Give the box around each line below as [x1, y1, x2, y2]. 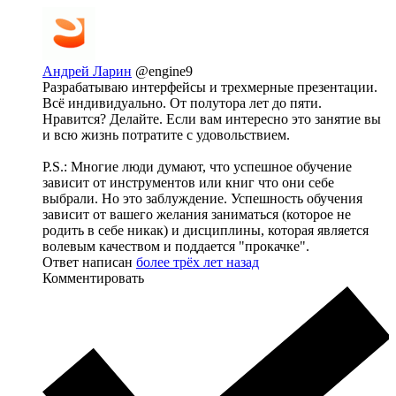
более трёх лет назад [136, 254, 259, 270]
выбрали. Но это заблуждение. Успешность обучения [42, 190, 362, 206]
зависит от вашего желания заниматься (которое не [42, 206, 351, 222]
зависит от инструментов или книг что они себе [42, 174, 334, 190]
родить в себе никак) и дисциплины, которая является [42, 222, 369, 238]
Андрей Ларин [42, 63, 132, 79]
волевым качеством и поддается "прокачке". [42, 238, 309, 254]
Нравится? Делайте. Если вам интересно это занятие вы [42, 110, 381, 126]
